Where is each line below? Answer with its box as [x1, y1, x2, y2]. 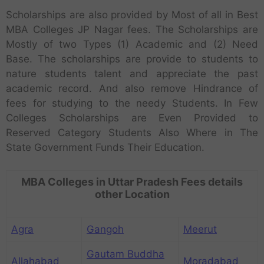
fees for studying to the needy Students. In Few [6, 97, 258, 110]
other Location [94, 187, 170, 200]
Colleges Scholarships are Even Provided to [6, 112, 258, 124]
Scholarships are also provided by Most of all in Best [6, 9, 258, 21]
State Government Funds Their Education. [6, 141, 204, 154]
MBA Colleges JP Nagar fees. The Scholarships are [6, 24, 258, 36]
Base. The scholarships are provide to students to [6, 53, 258, 65]
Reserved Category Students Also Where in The [6, 127, 258, 139]
